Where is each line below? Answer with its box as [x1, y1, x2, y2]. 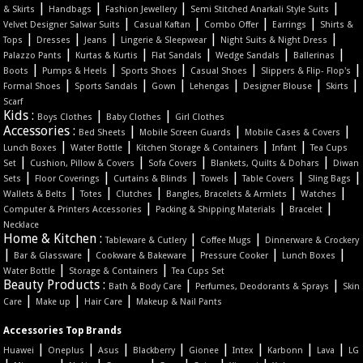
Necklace [3, 220, 40, 231]
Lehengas [190, 81, 230, 92]
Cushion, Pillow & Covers [30, 158, 135, 169]
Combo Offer [204, 19, 259, 31]
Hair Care [84, 297, 123, 308]
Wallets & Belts [3, 189, 67, 200]
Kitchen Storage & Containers [136, 143, 259, 154]
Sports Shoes [121, 66, 177, 77]
